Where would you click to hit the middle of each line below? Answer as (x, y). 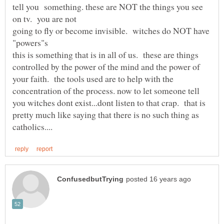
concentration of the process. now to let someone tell (106, 91)
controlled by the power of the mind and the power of (106, 67)
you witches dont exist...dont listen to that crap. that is (109, 103)
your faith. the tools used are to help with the (93, 79)
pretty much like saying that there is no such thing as (106, 115)
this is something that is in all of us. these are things (105, 55)
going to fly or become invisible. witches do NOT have (111, 31)
